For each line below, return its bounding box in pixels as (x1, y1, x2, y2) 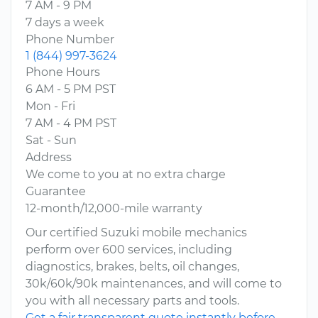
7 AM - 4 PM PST (26, 116, 116, 131)
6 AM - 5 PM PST (26, 82, 116, 97)
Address (26, 150, 72, 165)
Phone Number (26, 33, 114, 47)
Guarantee (26, 185, 86, 199)
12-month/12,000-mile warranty (26, 202, 202, 216)
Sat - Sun (26, 133, 77, 148)
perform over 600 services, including (26, 243, 232, 257)
